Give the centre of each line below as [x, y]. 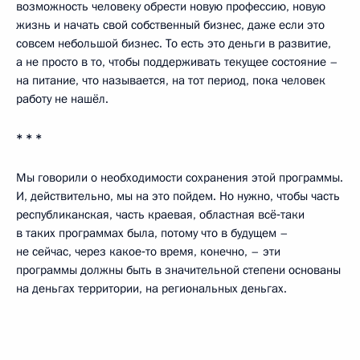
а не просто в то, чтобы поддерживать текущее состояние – [177, 62]
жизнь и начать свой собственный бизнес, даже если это [170, 25]
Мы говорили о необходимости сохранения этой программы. [180, 178]
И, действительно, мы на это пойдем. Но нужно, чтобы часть [178, 196]
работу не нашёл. [62, 99]
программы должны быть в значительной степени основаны [178, 270]
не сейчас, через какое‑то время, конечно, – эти [148, 252]
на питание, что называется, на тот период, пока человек [171, 81]
